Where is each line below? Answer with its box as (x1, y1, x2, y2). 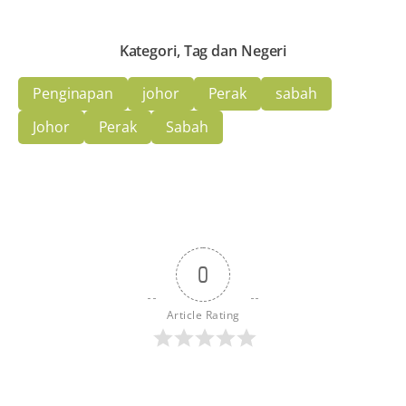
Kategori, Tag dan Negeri (119, 40, 287, 61)
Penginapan (33, 82, 113, 103)
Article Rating (166, 306, 240, 323)
